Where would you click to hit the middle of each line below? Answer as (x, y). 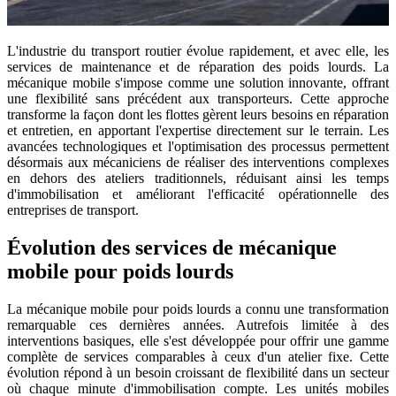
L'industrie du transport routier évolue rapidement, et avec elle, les (198, 50)
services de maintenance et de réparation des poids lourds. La (198, 66)
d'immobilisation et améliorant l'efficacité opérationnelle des (198, 194)
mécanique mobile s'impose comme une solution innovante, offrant (198, 82)
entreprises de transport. (73, 209)
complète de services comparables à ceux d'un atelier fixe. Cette (198, 356)
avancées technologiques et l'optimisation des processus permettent (198, 146)
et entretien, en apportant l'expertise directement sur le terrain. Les (198, 130)
